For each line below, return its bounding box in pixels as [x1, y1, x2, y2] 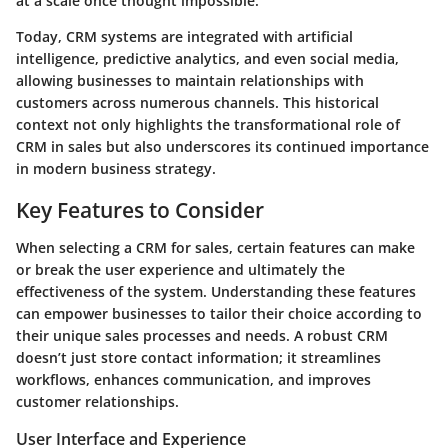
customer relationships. [16, 392, 179, 411]
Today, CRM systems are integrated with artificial [16, 26, 353, 46]
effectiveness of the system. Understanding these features [16, 282, 416, 301]
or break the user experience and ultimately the [16, 260, 345, 279]
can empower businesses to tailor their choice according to [16, 304, 422, 323]
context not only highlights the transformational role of [16, 114, 400, 134]
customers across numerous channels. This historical [16, 92, 379, 112]
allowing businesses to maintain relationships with [16, 70, 364, 90]
